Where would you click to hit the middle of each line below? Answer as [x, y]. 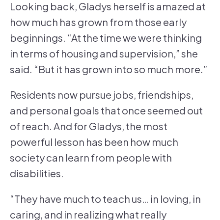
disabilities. [37, 173]
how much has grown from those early [98, 22]
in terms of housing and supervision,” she [104, 54]
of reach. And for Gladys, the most [89, 126]
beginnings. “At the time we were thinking [106, 38]
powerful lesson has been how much [94, 142]
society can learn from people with [91, 158]
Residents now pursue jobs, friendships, [102, 95]
